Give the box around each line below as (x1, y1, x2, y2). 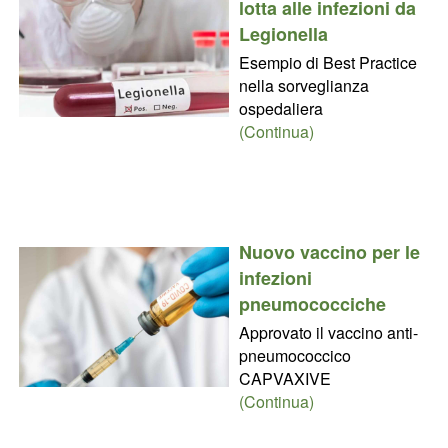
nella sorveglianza (238, 73, 369, 97)
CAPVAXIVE (238, 366, 331, 390)
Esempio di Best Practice (238, 50, 417, 74)
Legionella (238, 20, 328, 47)
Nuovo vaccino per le (238, 238, 420, 265)
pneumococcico (238, 343, 351, 367)
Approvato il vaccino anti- (238, 320, 418, 344)
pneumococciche (238, 290, 386, 317)
